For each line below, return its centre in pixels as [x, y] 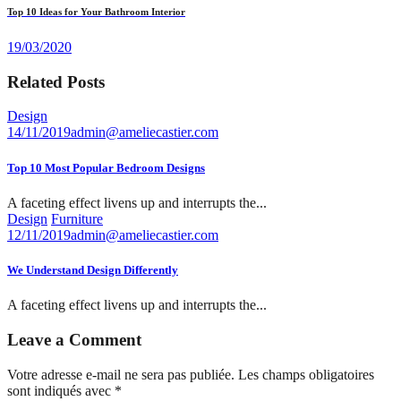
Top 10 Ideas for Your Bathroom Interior [96, 12]
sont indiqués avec [61, 390]
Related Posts [56, 81]
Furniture [77, 218]
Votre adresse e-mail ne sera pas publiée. [121, 374]
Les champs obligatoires [306, 374]
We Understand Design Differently [93, 269]
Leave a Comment [74, 339]
